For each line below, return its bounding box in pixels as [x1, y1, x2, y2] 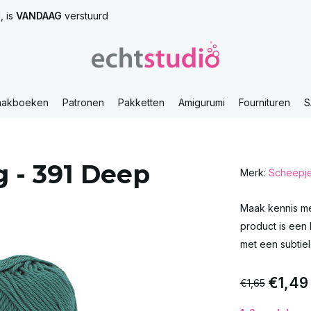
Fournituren [239, 96, 290, 108]
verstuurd [62, 10, 108, 22]
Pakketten [118, 96, 165, 108]
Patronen [62, 96, 104, 108]
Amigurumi [178, 96, 225, 108]
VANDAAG [16, 10, 62, 22]
